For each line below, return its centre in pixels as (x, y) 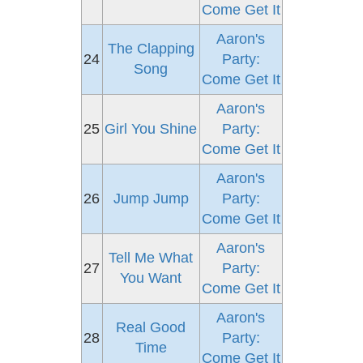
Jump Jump (151, 199)
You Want (151, 278)
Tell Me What (151, 258)
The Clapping (151, 49)
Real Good (151, 327)
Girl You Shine (151, 129)
